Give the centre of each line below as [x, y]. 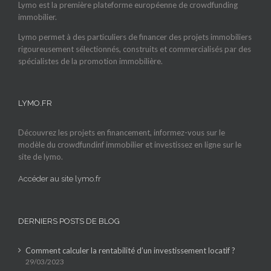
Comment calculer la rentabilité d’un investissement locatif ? [130, 251]
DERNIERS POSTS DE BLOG [69, 221]
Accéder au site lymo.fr [60, 179]
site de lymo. [41, 157]
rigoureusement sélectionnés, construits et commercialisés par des [135, 49]
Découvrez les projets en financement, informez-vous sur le [122, 133]
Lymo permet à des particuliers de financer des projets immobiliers [135, 37]
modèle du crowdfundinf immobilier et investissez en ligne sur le [130, 145]
